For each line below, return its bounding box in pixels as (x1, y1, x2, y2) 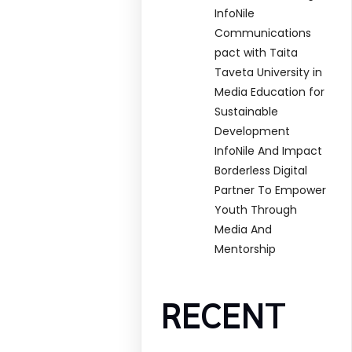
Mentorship (214, 241, 277, 258)
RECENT (161, 290, 287, 336)
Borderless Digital (214, 163, 308, 179)
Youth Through (214, 202, 298, 218)
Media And (214, 222, 273, 238)
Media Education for (214, 84, 325, 101)
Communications (214, 25, 312, 42)
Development (214, 123, 291, 140)
